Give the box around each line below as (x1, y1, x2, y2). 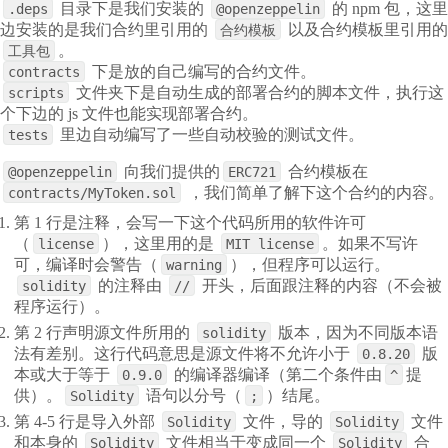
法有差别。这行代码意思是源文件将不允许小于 (14, 344, 351, 362)
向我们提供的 (124, 162, 220, 180)
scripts (8, 84, 64, 101)
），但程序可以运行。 (230, 256, 391, 274)
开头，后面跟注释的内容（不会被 (202, 277, 443, 295)
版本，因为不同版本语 (278, 323, 439, 341)
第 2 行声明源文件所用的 (14, 323, 191, 341)
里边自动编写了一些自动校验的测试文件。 (60, 125, 364, 143)
